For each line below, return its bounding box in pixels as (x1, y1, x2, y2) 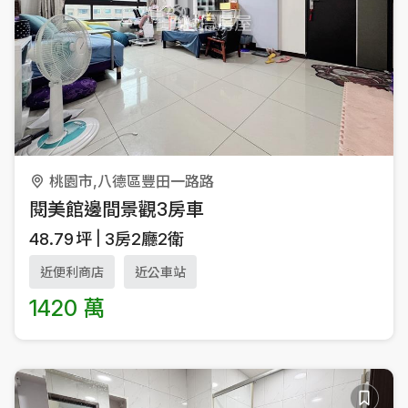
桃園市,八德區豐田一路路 (49, 171, 214, 190)
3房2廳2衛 (105, 229, 184, 249)
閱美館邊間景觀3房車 (29, 198, 204, 220)
